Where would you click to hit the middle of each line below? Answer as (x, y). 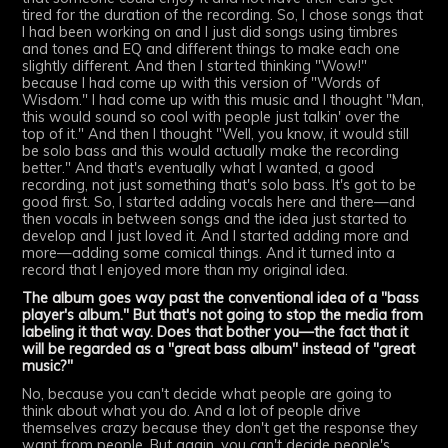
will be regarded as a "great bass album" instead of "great (219, 348)
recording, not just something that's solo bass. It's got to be (219, 184)
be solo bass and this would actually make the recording (211, 150)
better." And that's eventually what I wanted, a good (198, 167)
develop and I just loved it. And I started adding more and (216, 235)
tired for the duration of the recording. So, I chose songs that (223, 14)
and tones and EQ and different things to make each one (211, 48)
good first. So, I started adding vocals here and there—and (219, 201)
